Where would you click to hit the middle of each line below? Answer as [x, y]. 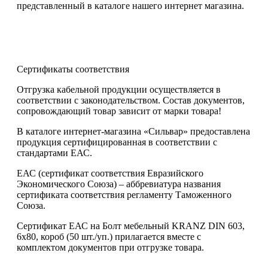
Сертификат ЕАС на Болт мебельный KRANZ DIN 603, [131, 226]
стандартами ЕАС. [54, 153]
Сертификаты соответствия [73, 69]
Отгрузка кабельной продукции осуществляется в [119, 89]
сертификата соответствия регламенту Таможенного [124, 194]
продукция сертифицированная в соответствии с [117, 142]
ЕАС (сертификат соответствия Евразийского [110, 173]
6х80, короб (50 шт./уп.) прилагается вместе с [109, 236]
